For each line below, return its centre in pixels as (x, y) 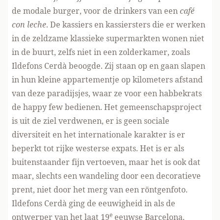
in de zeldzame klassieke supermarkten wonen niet (108, 38)
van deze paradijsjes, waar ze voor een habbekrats (107, 93)
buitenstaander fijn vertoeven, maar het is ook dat (106, 162)
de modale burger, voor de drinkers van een (96, 11)
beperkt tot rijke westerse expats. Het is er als (98, 148)
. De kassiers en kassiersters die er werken (126, 25)
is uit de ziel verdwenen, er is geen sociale (91, 121)
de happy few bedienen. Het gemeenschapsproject (107, 107)
